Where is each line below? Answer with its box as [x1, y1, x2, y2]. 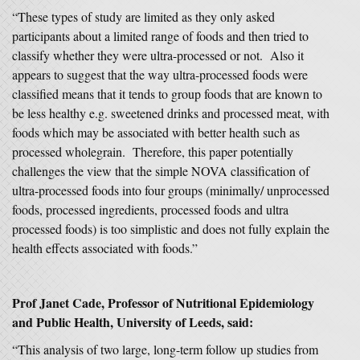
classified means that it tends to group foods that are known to [12, 85, 322, 102]
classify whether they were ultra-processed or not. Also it [12, 47, 304, 63]
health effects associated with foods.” [12, 239, 198, 256]
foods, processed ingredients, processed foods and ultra [12, 201, 288, 218]
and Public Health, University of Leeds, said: [12, 313, 253, 331]
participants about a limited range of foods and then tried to [12, 27, 309, 44]
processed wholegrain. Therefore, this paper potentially [12, 143, 293, 160]
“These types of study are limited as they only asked [12, 8, 275, 25]
